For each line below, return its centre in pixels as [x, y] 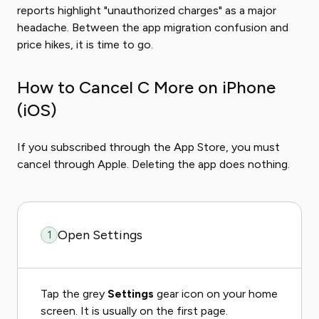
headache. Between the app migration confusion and [153, 27]
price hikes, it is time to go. [85, 45]
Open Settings [100, 235]
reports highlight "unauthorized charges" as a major [147, 10]
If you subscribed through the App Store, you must [148, 147]
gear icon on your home [216, 294]
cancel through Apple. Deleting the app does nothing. [153, 164]
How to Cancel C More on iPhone [146, 87]
